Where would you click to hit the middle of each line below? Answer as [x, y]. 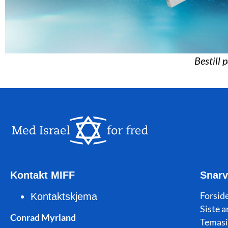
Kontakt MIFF [42, 175]
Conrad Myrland [43, 217]
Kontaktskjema [64, 196]
